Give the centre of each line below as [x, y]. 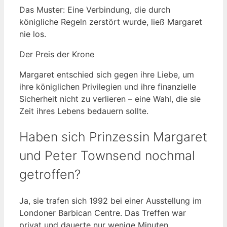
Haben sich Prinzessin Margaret [113, 137]
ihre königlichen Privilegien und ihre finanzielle [108, 87]
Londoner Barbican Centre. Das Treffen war [103, 213]
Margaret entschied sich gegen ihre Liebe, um [107, 75]
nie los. [33, 34]
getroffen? [50, 175]
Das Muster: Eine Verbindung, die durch [95, 10]
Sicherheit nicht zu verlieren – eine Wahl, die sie [110, 99]
